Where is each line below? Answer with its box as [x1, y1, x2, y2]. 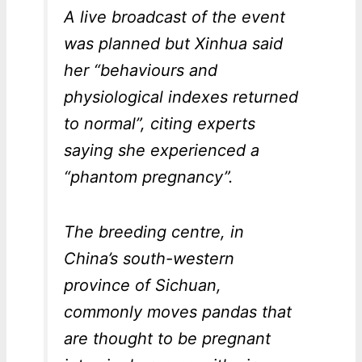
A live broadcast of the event [63, 7, 285, 27]
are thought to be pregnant [63, 329, 271, 349]
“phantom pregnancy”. [63, 167, 234, 187]
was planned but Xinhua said [63, 34, 283, 54]
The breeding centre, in [63, 222, 244, 242]
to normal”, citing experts [63, 114, 255, 134]
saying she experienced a [63, 141, 259, 161]
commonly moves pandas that [63, 302, 292, 322]
